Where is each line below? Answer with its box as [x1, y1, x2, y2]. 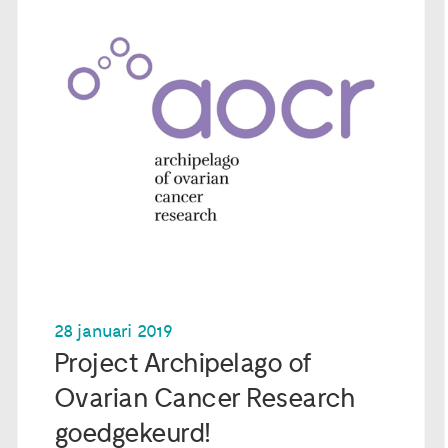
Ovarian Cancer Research [53, 381, 356, 415]
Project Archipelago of [53, 346, 312, 380]
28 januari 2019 [53, 320, 173, 342]
